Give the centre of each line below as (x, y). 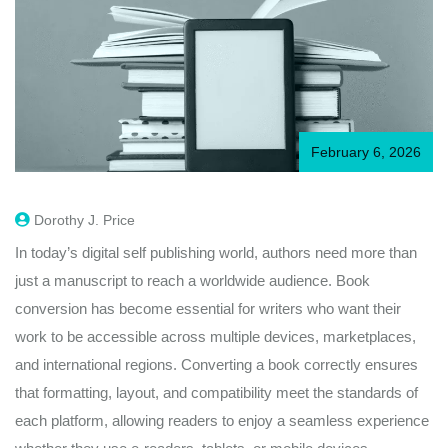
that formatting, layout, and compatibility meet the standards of (216, 393)
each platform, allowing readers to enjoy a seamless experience (222, 421)
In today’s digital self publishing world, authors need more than (216, 253)
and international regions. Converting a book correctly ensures (216, 365)
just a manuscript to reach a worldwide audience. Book (192, 281)
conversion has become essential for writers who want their (208, 309)
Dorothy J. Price (84, 220)
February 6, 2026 (366, 152)
